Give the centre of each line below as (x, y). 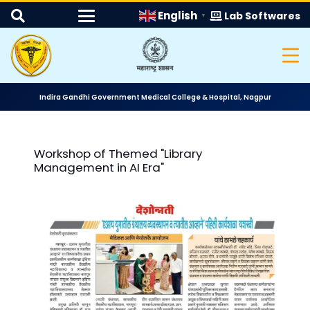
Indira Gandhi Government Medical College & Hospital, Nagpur (155, 97)
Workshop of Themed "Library (118, 154)
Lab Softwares (263, 16)
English (178, 16)
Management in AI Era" (99, 168)
